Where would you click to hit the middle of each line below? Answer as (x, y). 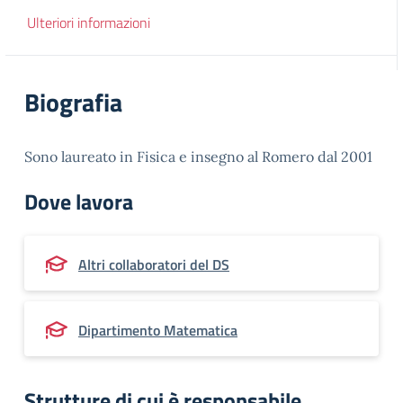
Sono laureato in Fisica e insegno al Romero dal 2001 (198, 157)
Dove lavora (79, 201)
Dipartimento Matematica (158, 330)
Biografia (73, 102)
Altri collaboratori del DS (154, 264)
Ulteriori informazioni (89, 22)
